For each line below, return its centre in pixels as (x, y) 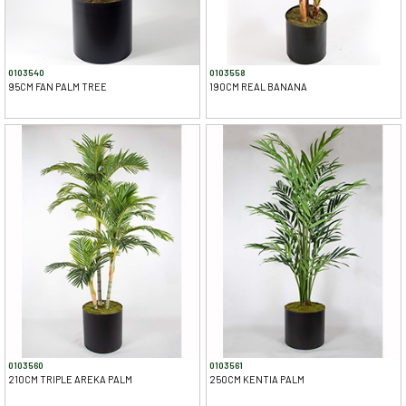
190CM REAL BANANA (258, 87)
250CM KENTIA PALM (256, 379)
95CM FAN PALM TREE (58, 87)
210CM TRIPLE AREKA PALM (71, 379)
